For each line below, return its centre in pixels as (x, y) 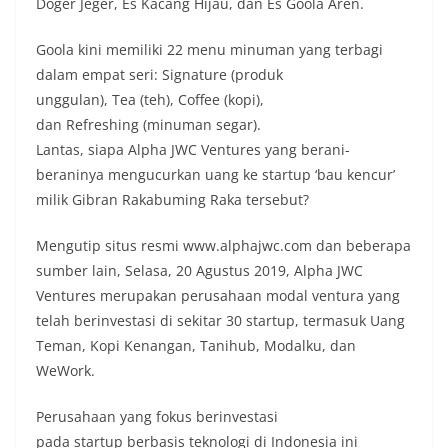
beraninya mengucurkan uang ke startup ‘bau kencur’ (215, 175)
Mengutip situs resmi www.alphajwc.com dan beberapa (223, 246)
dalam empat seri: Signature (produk (159, 75)
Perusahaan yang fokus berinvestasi (157, 417)
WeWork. (65, 371)
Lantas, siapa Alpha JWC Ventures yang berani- (193, 150)
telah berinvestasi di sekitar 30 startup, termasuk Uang (220, 321)
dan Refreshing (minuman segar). (148, 125)
